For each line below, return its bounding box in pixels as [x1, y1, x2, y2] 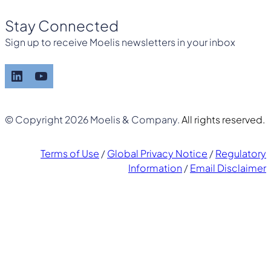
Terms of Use [41, 146, 99, 160]
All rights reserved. [181, 113, 265, 126]
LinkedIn [16, 66, 25, 85]
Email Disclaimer [190, 161, 266, 174]
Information [128, 161, 182, 174]
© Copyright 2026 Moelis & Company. [5, 113, 181, 126]
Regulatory [215, 146, 266, 160]
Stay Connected [5, 16, 119, 34]
